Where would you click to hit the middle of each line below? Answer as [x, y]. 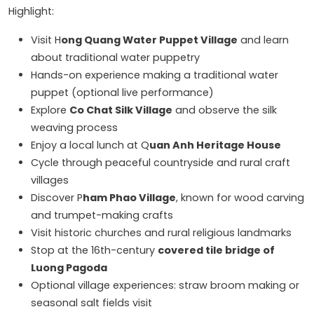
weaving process [74, 128]
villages [50, 180]
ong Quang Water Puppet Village [149, 40]
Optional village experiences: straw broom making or [165, 286]
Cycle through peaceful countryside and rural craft [161, 163]
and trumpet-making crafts [102, 216]
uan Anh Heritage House [215, 145]
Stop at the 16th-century [94, 251]
